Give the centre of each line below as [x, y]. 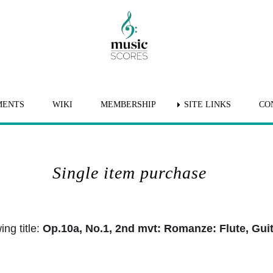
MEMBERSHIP [128, 105]
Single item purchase [129, 172]
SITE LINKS [207, 105]
